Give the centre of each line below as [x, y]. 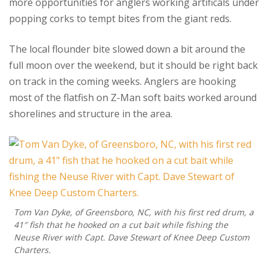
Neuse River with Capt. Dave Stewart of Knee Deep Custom [132, 237]
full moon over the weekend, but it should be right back [133, 65]
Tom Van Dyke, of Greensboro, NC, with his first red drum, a [134, 212]
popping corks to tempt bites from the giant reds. [120, 19]
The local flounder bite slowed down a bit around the [127, 49]
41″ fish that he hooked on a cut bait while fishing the [121, 225]
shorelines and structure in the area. [91, 114]
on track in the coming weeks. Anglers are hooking [123, 81]
